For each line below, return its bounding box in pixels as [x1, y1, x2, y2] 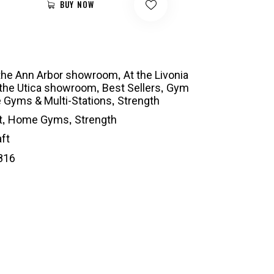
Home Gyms [8, 113, 69, 127]
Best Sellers [102, 81, 161, 95]
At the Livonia [124, 68, 188, 82]
